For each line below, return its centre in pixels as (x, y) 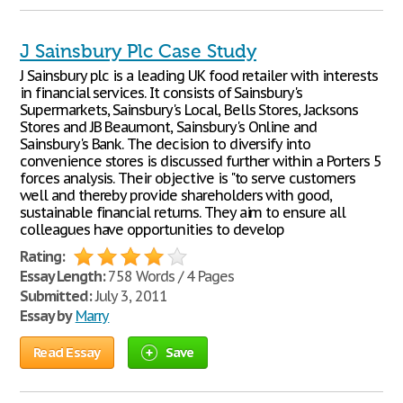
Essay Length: (63, 276)
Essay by (46, 316)
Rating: (42, 256)
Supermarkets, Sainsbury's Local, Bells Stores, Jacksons (189, 110)
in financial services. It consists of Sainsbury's (161, 93)
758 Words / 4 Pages (169, 276)
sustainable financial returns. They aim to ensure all (183, 212)
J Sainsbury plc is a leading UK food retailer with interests (199, 76)
